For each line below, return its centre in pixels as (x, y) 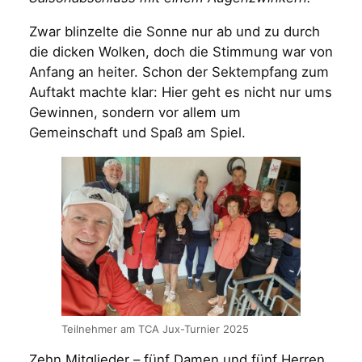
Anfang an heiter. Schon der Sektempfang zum (179, 72)
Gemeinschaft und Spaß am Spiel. (137, 132)
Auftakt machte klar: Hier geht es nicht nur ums (180, 92)
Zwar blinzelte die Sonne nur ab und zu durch (174, 31)
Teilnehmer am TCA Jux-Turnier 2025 (155, 329)
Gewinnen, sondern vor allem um (135, 112)
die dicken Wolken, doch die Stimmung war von (181, 51)
